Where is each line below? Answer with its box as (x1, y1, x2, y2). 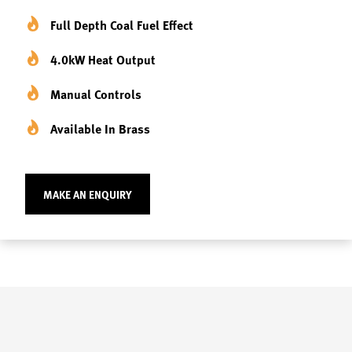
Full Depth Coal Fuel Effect (50, 16, 193, 34)
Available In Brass (50, 119, 150, 137)
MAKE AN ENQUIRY (43, 186, 132, 202)
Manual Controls (50, 85, 141, 103)
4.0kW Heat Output (50, 50, 156, 68)
